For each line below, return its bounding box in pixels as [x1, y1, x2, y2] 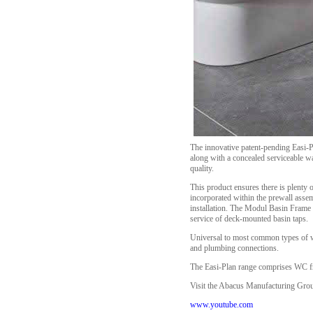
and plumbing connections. [190, 243, 279, 253]
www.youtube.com [190, 300, 253, 310]
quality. [190, 163, 214, 173]
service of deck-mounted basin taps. [190, 214, 308, 224]
